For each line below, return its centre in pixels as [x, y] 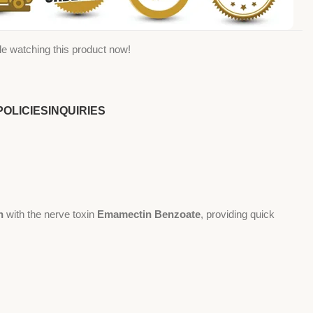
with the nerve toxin [50, 214]
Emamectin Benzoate [149, 214]
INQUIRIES [77, 111]
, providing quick [238, 214]
